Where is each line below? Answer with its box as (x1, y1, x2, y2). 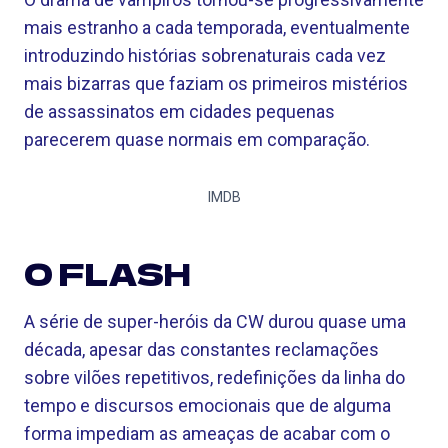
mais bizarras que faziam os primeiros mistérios (24, 73, 408, 94)
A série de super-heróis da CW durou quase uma (24, 311, 406, 332)
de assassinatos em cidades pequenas (24, 101, 335, 122)
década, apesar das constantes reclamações (24, 339, 379, 360)
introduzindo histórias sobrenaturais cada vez (24, 45, 386, 66)
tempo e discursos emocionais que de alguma (24, 395, 391, 416)
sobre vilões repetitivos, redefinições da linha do (24, 367, 405, 388)
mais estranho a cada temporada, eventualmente (24, 17, 410, 38)
